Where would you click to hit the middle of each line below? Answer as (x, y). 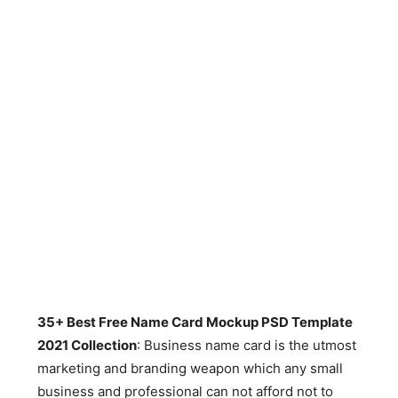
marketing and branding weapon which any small (191, 368)
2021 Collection (88, 345)
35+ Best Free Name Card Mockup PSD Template (195, 322)
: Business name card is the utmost (247, 345)
